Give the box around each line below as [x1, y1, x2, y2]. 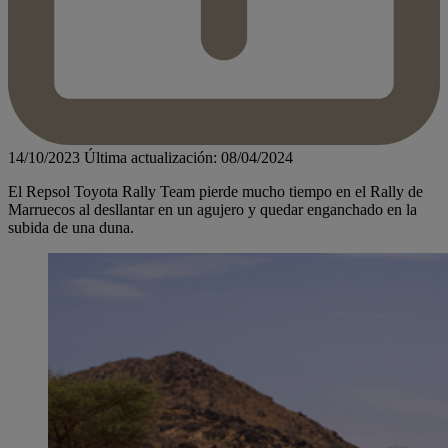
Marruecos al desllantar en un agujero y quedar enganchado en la [8, 201, 417, 219]
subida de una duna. [8, 219, 134, 237]
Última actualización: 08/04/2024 [84, 149, 293, 167]
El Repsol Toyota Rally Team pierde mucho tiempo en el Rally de [8, 183, 423, 201]
